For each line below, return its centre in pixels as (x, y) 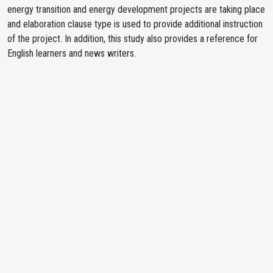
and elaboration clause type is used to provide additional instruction (135, 24)
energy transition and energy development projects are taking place (136, 9)
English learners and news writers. (72, 53)
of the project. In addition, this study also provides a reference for (133, 39)
